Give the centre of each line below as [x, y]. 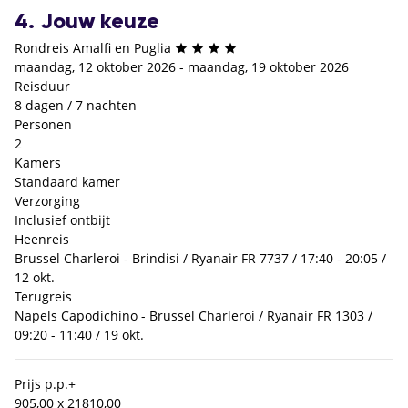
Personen [43, 125]
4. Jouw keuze [87, 22]
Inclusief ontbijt [62, 220]
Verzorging [47, 201]
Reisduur [42, 87]
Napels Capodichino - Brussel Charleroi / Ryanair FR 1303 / [194, 316]
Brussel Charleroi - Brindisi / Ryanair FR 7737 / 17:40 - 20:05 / [200, 259]
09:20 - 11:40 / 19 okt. [79, 335]
